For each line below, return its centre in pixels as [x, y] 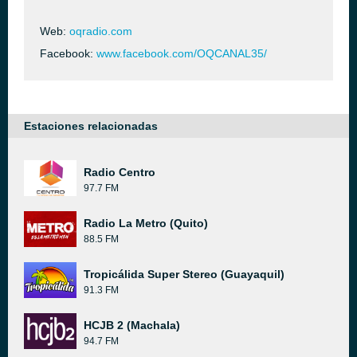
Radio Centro [120, 172]
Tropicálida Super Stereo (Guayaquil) [184, 274]
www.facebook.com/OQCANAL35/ [182, 53]
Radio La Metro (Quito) [146, 223]
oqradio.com [101, 31]
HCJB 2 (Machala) [132, 325]
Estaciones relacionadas [91, 126]
